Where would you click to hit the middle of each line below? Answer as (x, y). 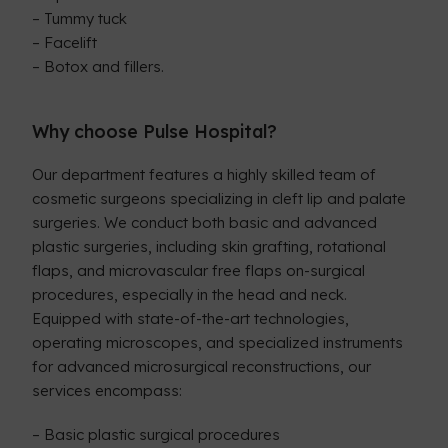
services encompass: (107, 390)
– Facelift (65, 42)
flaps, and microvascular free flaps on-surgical (199, 270)
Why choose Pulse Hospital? (155, 130)
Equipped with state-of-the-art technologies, (191, 318)
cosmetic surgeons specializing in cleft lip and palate (219, 198)
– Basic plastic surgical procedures (156, 434)
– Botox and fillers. (98, 66)
